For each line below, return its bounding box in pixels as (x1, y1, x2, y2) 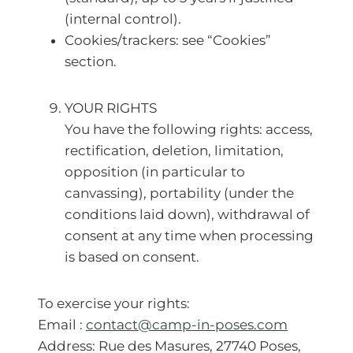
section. (65, 54, 120, 69)
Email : (38, 317, 86, 333)
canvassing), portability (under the (65, 185, 294, 201)
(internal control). (65, 11, 181, 27)
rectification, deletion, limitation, (65, 143, 284, 158)
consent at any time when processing (65, 228, 314, 243)
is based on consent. (65, 249, 203, 265)
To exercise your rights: (38, 295, 190, 311)
